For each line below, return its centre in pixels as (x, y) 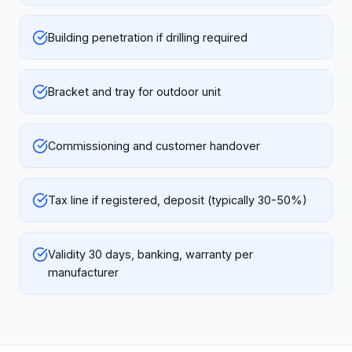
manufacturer (83, 272)
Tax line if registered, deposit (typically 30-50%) (178, 200)
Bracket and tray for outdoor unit (134, 92)
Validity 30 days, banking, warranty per (150, 254)
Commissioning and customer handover (154, 146)
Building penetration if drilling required (148, 37)
